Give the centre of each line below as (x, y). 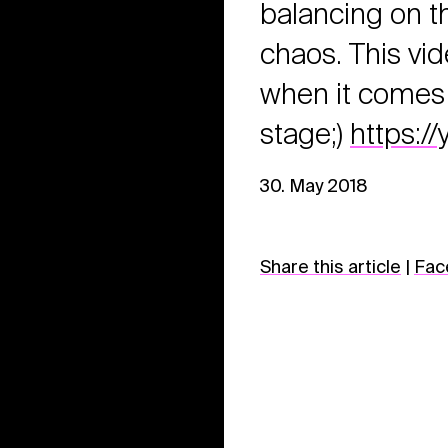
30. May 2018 (314, 185)
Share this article (330, 266)
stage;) (305, 133)
